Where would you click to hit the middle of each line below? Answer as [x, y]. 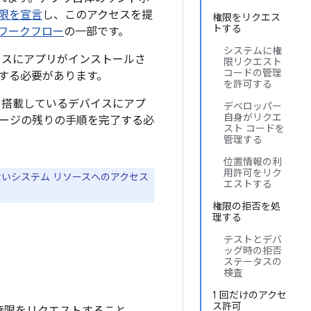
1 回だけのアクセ [250, 295]
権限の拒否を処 [246, 206]
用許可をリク [253, 173]
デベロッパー [253, 106]
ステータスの [253, 262]
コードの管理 [253, 73]
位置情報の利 [253, 162]
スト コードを [254, 128]
